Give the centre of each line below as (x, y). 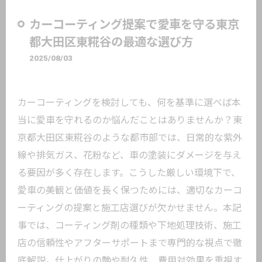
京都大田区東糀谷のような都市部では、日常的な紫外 (130, 138)
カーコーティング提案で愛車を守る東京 (134, 25)
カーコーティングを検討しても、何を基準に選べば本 (129, 103)
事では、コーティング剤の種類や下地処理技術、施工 (130, 225)
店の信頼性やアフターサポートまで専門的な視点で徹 (130, 243)
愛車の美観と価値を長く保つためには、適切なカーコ (130, 190)
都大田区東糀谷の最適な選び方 (111, 42)
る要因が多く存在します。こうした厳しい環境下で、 (129, 173)
